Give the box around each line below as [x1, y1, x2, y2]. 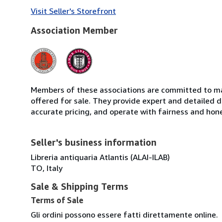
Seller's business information [31, 136, 157, 148]
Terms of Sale [31, 195, 83, 205]
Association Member [31, 24, 118, 36]
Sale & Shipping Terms [31, 180, 128, 192]
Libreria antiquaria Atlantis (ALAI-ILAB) [31, 152, 170, 162]
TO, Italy [31, 163, 62, 173]
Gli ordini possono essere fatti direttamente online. [31, 209, 218, 220]
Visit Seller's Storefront [31, 5, 116, 16]
